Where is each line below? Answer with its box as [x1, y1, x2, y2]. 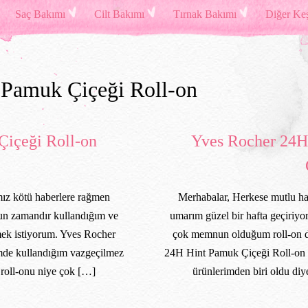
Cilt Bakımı [93, 8, 144, 20]
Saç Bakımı [14, 8, 65, 20]
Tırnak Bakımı [173, 8, 236, 20]
